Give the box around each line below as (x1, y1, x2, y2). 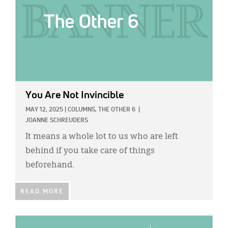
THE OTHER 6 (98, 107, 135, 113)
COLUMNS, (68, 107, 97, 113)
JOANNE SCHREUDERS (25, 118, 88, 124)
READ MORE (20, 189, 64, 195)
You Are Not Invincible (25, 90, 124, 101)
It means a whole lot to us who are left (25, 133, 178, 141)
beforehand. (25, 161, 74, 170)
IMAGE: (15, 218, 39, 225)
